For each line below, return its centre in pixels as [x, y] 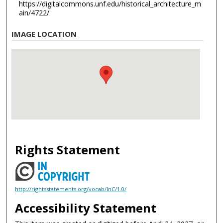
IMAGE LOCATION [44, 34]
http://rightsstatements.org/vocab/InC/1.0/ [71, 189]
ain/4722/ [34, 12]
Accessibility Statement [86, 208]
